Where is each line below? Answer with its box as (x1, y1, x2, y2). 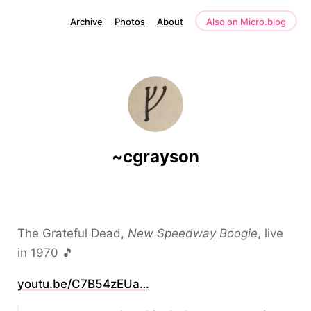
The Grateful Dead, (17, 226, 128, 240)
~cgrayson (112, 146, 199, 167)
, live (258, 226, 283, 240)
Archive (70, 16, 103, 27)
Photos (115, 16, 145, 27)
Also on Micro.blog (206, 16, 286, 27)
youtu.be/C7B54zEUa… (17, 277, 149, 291)
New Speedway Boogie (128, 226, 258, 240)
